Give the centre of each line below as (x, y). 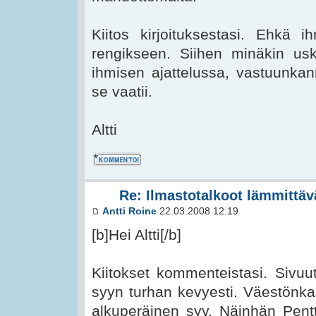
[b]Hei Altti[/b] (136, 235)
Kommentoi (111, 157)
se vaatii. (122, 92)
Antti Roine (129, 212)
